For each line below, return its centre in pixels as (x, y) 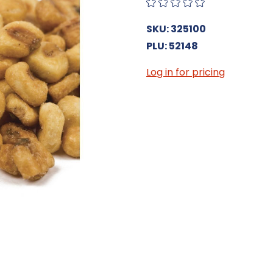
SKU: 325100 (176, 29)
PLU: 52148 (172, 46)
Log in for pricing (186, 72)
